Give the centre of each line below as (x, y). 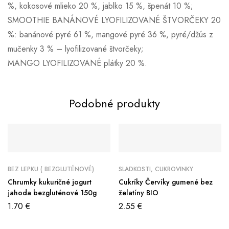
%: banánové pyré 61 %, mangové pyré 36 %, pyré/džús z (110, 34)
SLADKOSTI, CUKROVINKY (156, 169)
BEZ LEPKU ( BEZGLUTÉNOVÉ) (51, 169)
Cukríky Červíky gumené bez (166, 182)
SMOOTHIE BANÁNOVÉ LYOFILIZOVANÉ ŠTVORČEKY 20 (114, 20)
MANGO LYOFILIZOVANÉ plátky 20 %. (77, 63)
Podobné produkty (114, 103)
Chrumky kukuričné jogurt (50, 182)
